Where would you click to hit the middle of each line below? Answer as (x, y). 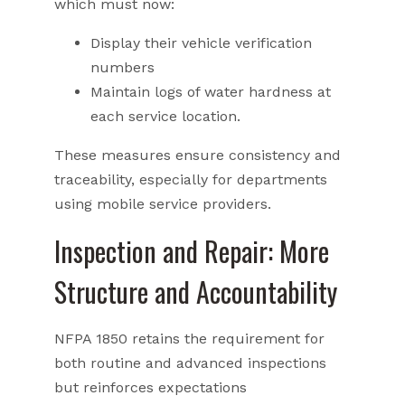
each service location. (165, 116)
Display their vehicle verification (201, 42)
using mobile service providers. (163, 203)
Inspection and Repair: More (192, 250)
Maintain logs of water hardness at (211, 91)
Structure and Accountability (196, 291)
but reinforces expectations (151, 387)
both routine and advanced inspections (190, 363)
